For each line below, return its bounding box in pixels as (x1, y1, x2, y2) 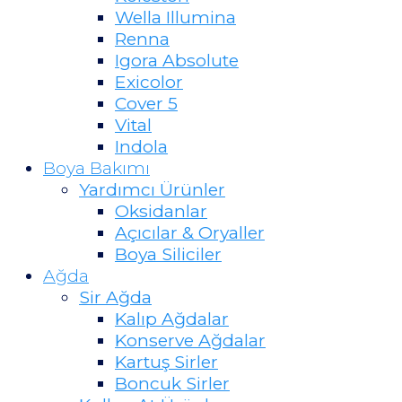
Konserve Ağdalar (115, 328, 266, 351)
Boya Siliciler (115, 242, 222, 265)
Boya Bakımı (43, 156, 150, 179)
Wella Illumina (115, 5, 236, 28)
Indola (115, 135, 168, 157)
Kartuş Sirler (115, 350, 218, 372)
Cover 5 (115, 92, 178, 114)
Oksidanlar (115, 199, 207, 222)
